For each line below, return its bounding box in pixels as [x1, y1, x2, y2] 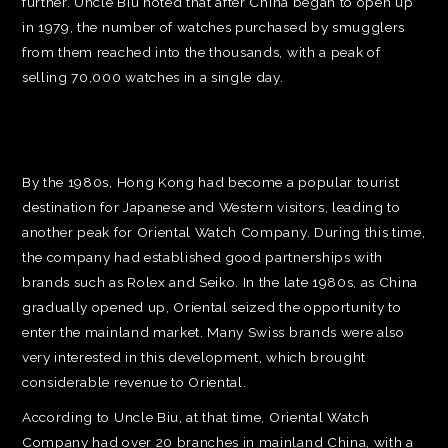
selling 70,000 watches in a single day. [22, 69, 284, 85]
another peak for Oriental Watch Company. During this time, [22, 224, 426, 240]
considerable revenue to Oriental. [22, 374, 247, 390]
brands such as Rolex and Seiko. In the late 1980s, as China [22, 274, 419, 290]
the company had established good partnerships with [22, 249, 383, 265]
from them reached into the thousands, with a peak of [22, 44, 381, 60]
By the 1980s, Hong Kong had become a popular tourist [22, 174, 400, 190]
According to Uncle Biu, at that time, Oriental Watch [22, 409, 370, 425]
